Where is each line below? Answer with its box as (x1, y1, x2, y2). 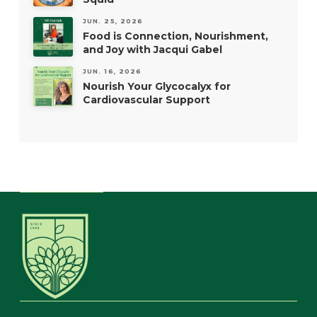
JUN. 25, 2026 (82, 17, 144, 25)
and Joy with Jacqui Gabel (82, 43, 222, 56)
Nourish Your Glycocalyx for (82, 79, 231, 93)
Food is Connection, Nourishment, (82, 30, 268, 42)
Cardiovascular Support (82, 93, 210, 106)
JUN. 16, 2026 (82, 67, 142, 75)
